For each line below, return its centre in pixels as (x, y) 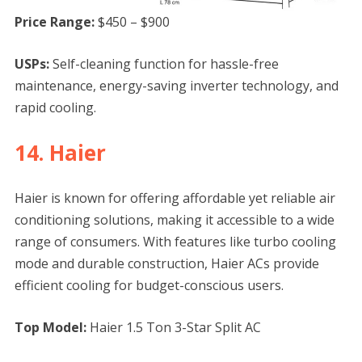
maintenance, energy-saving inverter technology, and (176, 86)
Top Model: (50, 328)
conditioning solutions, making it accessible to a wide (174, 220)
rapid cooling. (55, 108)
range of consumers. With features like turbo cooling (175, 242)
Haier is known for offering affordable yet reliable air (175, 198)
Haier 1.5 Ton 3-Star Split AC (173, 328)
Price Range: (54, 22)
